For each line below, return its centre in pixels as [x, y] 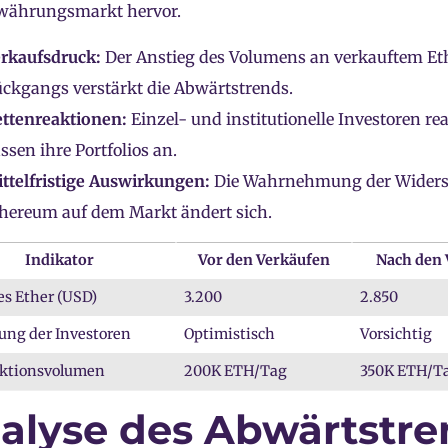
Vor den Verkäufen [264, 260]
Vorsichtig [396, 334]
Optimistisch [230, 334]
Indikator [59, 260]
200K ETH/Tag [236, 371]
